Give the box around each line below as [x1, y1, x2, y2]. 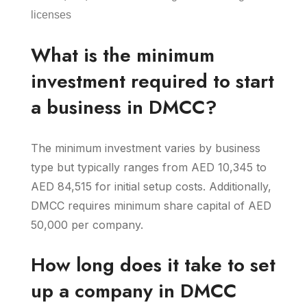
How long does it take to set [31, 251, 275, 279]
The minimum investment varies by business [31, 141, 260, 155]
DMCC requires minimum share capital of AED [31, 199, 271, 212]
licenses [31, 9, 74, 21]
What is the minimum [31, 41, 214, 69]
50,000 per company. [31, 218, 143, 232]
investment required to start [31, 67, 274, 95]
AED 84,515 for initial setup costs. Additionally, [31, 180, 271, 193]
